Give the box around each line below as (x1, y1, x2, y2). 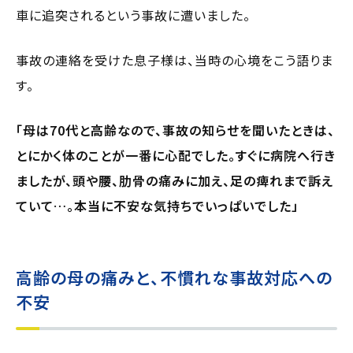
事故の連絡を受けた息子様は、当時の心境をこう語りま (16, 50, 333, 69)
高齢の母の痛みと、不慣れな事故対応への (16, 265, 333, 289)
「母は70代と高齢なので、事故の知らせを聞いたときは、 (16, 120, 335, 139)
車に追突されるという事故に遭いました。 (16, 5, 251, 24)
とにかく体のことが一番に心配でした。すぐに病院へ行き (16, 145, 336, 165)
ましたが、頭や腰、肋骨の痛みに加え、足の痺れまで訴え (16, 170, 333, 190)
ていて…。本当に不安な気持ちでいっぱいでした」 (16, 195, 299, 215)
